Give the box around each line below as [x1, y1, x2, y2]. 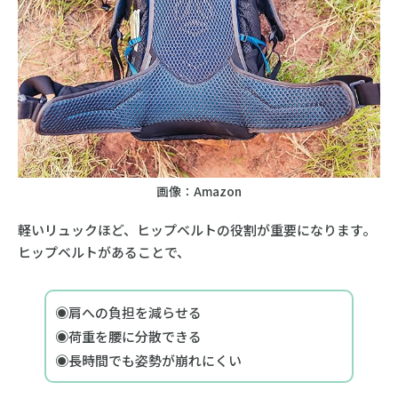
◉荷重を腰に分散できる [54, 326, 202, 346]
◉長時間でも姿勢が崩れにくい [54, 350, 242, 370]
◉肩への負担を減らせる [54, 302, 202, 322]
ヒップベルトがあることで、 [17, 242, 190, 261]
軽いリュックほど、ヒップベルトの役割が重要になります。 [17, 219, 376, 239]
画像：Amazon [156, 182, 242, 201]
